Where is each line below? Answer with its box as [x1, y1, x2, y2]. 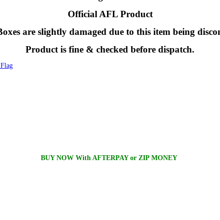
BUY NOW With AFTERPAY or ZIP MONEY [41, 154, 179, 162]
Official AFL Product [67, 8, 153, 19]
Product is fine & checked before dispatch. [26, 44, 194, 55]
